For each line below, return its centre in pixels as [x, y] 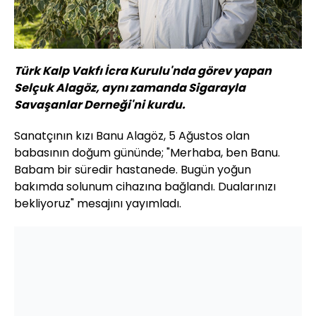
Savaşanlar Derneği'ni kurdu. [100, 105]
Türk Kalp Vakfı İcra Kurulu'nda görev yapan [143, 71]
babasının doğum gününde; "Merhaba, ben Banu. [147, 153]
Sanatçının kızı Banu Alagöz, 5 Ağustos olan [132, 136]
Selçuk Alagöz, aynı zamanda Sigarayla [130, 88]
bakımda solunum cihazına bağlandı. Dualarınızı [145, 187]
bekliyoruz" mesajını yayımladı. [98, 204]
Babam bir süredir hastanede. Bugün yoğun [133, 170]
